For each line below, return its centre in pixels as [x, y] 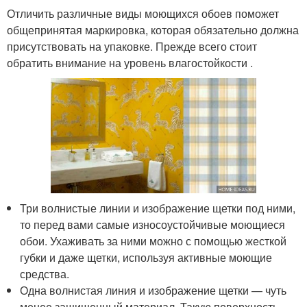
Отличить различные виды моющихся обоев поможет [143, 13]
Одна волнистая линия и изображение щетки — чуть [153, 291]
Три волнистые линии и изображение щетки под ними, [158, 208]
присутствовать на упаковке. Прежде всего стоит [132, 46]
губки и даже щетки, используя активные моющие [146, 258]
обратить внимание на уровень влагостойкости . [130, 62]
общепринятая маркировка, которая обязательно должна [153, 29]
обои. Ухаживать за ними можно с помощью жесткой [153, 241]
